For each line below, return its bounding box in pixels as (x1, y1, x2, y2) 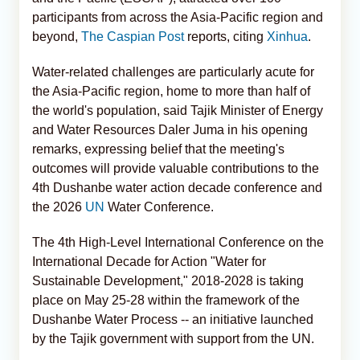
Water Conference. (104, 199, 214, 214)
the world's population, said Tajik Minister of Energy (32, 103, 323, 117)
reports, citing (184, 29, 267, 43)
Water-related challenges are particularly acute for (32, 64, 314, 79)
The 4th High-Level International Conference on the (32, 235, 324, 249)
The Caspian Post (81, 29, 184, 43)
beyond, (32, 29, 81, 43)
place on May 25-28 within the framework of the (32, 292, 300, 307)
